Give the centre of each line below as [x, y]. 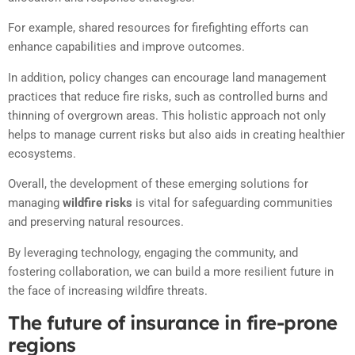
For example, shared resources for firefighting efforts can [158, 28]
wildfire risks [97, 203]
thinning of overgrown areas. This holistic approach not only [167, 115]
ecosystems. [42, 153]
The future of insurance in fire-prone [173, 323]
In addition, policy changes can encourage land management [167, 77]
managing [35, 203]
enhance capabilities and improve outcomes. [126, 47]
